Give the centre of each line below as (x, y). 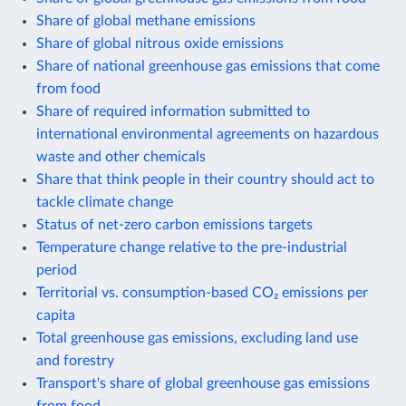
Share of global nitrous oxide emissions (160, 43)
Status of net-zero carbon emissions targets (174, 224)
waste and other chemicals (121, 156)
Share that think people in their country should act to (205, 179)
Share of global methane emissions (146, 20)
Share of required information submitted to (173, 111)
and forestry (75, 360)
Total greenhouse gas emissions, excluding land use (197, 338)
